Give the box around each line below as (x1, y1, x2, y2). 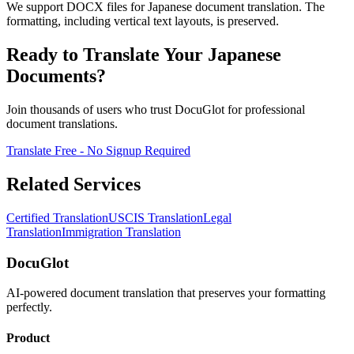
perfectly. (6, 300, 52, 314)
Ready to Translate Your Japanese (6, 44, 281, 66)
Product (6, 331, 50, 345)
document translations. (6, 116, 118, 130)
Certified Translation (6, 210, 108, 224)
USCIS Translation (108, 210, 203, 224)
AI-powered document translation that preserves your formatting (6, 286, 326, 300)
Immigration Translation (62, 224, 181, 239)
